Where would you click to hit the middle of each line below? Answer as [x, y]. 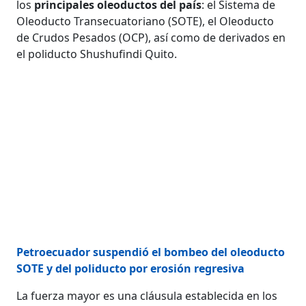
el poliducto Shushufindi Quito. [97, 54]
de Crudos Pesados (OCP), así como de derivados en [151, 37]
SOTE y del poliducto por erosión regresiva [131, 268]
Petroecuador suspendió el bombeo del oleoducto [151, 252]
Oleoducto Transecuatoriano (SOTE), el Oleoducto [145, 21]
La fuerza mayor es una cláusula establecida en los [147, 295]
